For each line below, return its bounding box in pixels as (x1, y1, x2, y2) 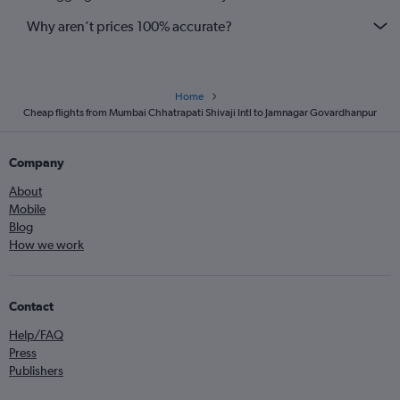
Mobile (9, 202, 46, 216)
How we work (9, 237, 84, 252)
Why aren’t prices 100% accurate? (27, 17, 232, 35)
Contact (9, 299, 54, 313)
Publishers (9, 363, 63, 378)
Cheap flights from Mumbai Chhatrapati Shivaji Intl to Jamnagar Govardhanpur (23, 106, 377, 119)
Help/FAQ (9, 328, 63, 342)
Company (9, 155, 64, 170)
